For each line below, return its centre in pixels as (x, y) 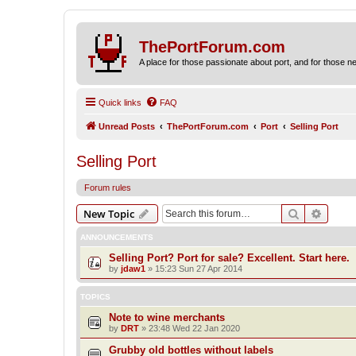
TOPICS (95, 296)
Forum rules (108, 187)
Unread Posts (127, 126)
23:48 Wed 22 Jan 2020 (194, 328)
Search (316, 213)
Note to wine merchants (167, 317)
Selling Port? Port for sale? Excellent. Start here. (229, 257)
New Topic (109, 213)
